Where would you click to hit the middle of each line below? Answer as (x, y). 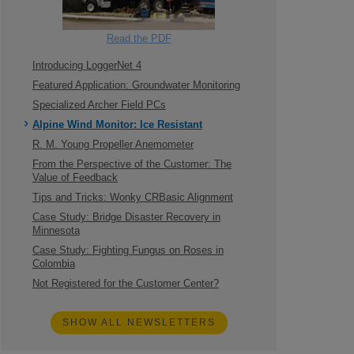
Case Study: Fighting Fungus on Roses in (128, 250)
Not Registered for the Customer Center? (125, 284)
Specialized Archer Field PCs (99, 105)
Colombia (53, 264)
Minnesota (56, 231)
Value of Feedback (75, 178)
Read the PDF (139, 39)
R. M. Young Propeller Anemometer (113, 145)
